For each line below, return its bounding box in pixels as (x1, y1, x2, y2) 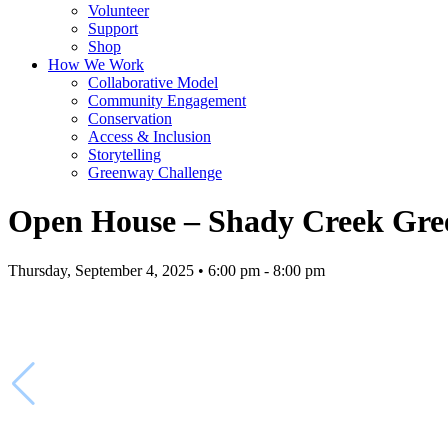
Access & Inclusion (88, 128, 211, 145)
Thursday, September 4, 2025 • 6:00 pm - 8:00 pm (8, 261, 325, 279)
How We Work (48, 56, 144, 73)
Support (88, 20, 138, 37)
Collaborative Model (88, 74, 218, 91)
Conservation (88, 110, 172, 127)
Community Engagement (88, 92, 246, 109)
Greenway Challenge (88, 164, 222, 181)
